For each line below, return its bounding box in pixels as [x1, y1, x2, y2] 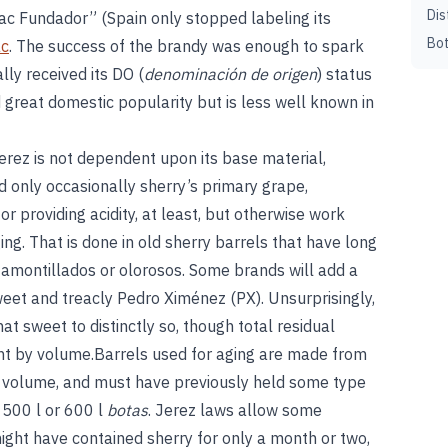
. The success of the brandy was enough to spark [9, 36, 364, 56]
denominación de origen [144, 64, 317, 84]
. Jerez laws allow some [148, 400, 322, 420]
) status [317, 64, 372, 84]
